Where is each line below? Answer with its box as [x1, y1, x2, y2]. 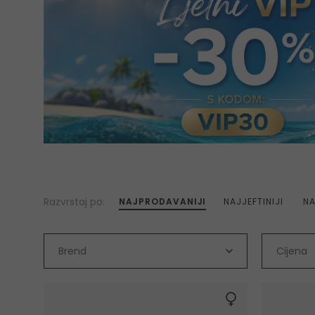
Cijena [276, 244, 307, 259]
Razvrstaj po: [44, 194, 105, 209]
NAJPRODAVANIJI [119, 195, 207, 208]
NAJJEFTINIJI [223, 195, 283, 208]
